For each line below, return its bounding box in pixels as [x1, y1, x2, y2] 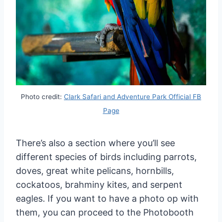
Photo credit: [21, 93, 64, 101]
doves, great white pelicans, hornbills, [16, 165, 174, 176]
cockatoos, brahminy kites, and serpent [16, 179, 182, 190]
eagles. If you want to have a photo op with [16, 193, 199, 204]
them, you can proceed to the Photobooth [16, 207, 194, 218]
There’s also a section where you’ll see [16, 137, 175, 148]
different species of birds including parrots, [16, 151, 197, 162]
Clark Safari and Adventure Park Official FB [64, 93, 201, 101]
